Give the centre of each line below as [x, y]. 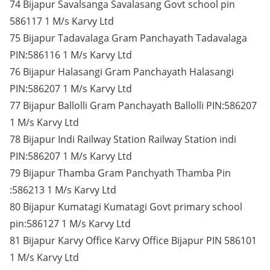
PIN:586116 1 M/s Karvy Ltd [71, 55]
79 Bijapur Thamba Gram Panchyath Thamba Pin [120, 173]
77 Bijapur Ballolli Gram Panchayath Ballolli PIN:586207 [133, 105]
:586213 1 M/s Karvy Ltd [63, 190]
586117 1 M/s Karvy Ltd [62, 21]
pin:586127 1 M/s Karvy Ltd [70, 224]
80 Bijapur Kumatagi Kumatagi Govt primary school [126, 207]
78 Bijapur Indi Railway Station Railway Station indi [123, 139]
